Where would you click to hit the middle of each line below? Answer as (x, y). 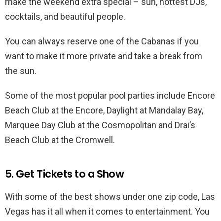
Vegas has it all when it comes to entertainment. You (107, 212)
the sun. (21, 71)
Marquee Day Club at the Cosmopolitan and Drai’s (100, 125)
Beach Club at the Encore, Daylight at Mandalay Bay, (104, 110)
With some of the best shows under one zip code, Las (110, 197)
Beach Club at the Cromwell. (60, 140)
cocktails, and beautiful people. (67, 17)
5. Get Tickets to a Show (65, 174)
